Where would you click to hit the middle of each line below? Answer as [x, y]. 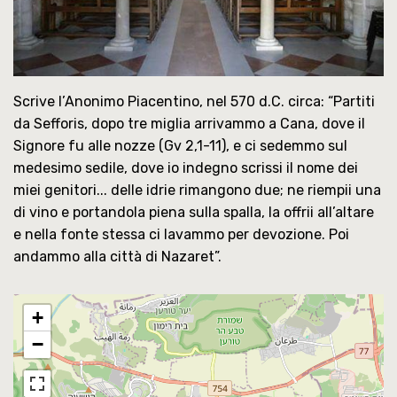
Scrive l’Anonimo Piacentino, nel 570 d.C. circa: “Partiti [194, 102]
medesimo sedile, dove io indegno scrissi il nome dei [186, 168]
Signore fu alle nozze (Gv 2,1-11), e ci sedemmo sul [180, 146]
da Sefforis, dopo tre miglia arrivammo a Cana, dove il [189, 124]
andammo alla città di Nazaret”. [117, 257]
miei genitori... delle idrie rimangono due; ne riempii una [197, 191]
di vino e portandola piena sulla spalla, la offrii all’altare [194, 213]
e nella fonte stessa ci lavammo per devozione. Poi [181, 235]
